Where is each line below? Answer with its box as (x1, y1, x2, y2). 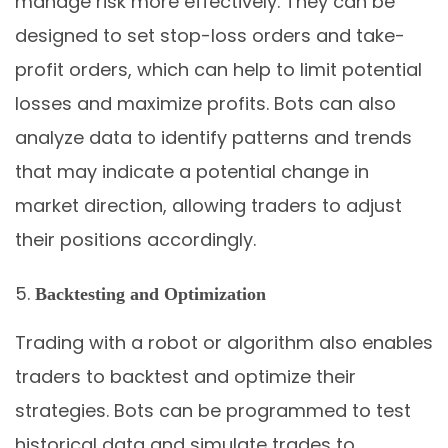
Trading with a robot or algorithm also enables (15, 329, 433, 355)
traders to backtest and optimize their (15, 363, 356, 389)
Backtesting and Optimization (35, 283, 266, 304)
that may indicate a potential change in (15, 158, 369, 184)
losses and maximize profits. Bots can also (15, 90, 396, 116)
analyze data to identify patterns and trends (15, 124, 412, 150)
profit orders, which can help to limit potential (15, 56, 422, 82)
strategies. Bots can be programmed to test (15, 397, 411, 423)
